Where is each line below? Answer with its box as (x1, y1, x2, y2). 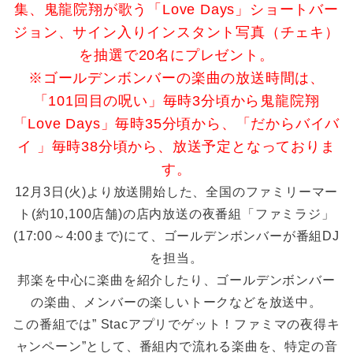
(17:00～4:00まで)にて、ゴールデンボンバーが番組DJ (13, 229, 340, 243)
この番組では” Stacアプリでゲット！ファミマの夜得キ (13, 317, 340, 331)
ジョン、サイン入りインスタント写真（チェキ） (13, 24, 340, 40)
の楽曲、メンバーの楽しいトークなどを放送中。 (31, 295, 322, 309)
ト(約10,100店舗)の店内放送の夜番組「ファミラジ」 (18, 206, 335, 221)
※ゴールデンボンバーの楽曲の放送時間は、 (28, 69, 325, 86)
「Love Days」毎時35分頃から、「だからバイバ (13, 115, 340, 132)
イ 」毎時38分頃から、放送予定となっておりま (17, 138, 336, 154)
